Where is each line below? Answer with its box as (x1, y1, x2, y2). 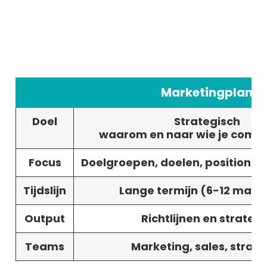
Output (24, 211, 65, 226)
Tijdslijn (23, 183, 66, 198)
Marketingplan (161, 84, 253, 101)
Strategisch (173, 114, 240, 129)
